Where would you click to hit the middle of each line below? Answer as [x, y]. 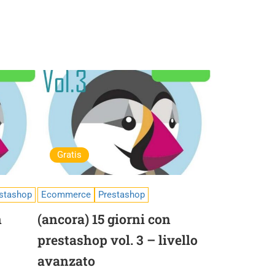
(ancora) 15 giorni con [104, 219]
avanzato [66, 261]
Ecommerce [66, 195]
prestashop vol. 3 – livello [118, 240]
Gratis [69, 155]
